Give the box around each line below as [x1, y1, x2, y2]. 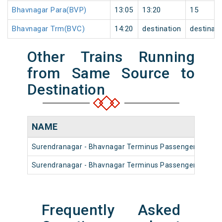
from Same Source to [27, 64, 195, 82]
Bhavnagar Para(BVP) [12, 5, 87, 15]
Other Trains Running [27, 48, 195, 66]
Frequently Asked [41, 201, 181, 219]
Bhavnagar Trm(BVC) [12, 24, 85, 34]
